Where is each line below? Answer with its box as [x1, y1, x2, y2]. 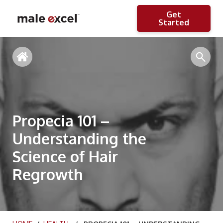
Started [158, 17, 189, 27]
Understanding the [12, 128, 146, 148]
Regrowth [12, 164, 83, 184]
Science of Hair [12, 146, 118, 166]
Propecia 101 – [12, 111, 110, 130]
